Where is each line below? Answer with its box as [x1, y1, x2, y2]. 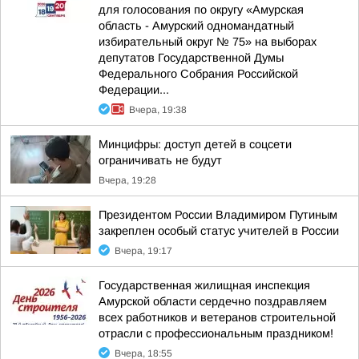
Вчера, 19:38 [129, 104, 187, 115]
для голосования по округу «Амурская [99, 3, 304, 16]
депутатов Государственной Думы [99, 51, 284, 64]
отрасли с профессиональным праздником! [99, 327, 333, 340]
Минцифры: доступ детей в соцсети [99, 138, 292, 151]
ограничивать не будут [99, 154, 222, 167]
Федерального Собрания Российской [99, 67, 298, 80]
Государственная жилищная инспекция [99, 279, 310, 292]
